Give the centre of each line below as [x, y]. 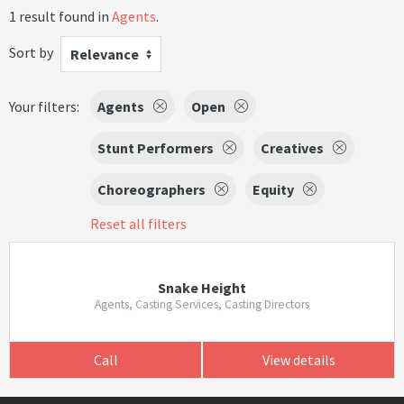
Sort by [31, 52]
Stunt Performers [156, 148]
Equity [273, 189]
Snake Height [202, 288]
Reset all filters [138, 224]
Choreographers [151, 189]
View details [298, 360]
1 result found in [60, 16]
